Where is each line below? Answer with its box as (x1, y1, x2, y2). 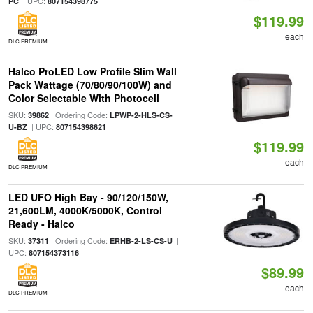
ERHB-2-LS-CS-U (109, 235, 173, 246)
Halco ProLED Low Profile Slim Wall (8, 64, 177, 78)
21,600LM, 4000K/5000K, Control (8, 203, 162, 217)
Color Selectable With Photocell (8, 91, 159, 105)
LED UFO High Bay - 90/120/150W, (8, 190, 168, 204)
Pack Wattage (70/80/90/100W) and (8, 78, 172, 92)
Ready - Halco (8, 217, 75, 231)
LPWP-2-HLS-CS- (109, 110, 173, 120)
